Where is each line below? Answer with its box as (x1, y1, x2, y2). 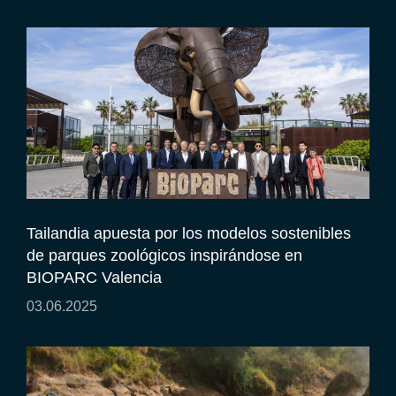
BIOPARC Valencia (27, 268, 162, 286)
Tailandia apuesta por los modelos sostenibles (27, 224, 351, 242)
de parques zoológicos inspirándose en (27, 246, 302, 264)
